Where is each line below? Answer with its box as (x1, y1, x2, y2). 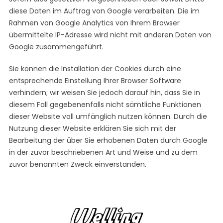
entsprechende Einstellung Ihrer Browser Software (8, 76, 181, 86)
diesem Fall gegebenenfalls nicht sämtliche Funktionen (8, 100, 201, 110)
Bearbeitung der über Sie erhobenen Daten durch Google (8, 135, 208, 145)
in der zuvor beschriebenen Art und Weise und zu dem (8, 147, 198, 157)
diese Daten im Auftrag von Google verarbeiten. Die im (8, 6, 200, 16)
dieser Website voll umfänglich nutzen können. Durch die (8, 111, 207, 121)
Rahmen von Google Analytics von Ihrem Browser (8, 18, 180, 28)
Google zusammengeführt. (8, 42, 104, 52)
